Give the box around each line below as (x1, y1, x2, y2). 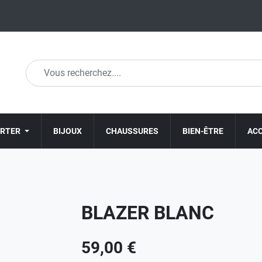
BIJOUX (53, 126, 82, 136)
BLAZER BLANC (81, 202, 214, 224)
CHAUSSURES (106, 126, 158, 136)
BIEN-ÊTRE (182, 126, 223, 136)
